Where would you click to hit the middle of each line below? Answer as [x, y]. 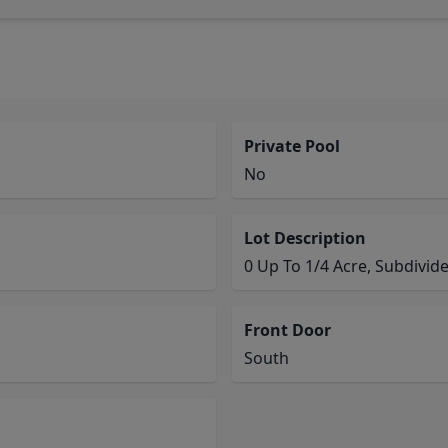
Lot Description [305, 238]
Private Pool [292, 146]
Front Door [287, 330]
